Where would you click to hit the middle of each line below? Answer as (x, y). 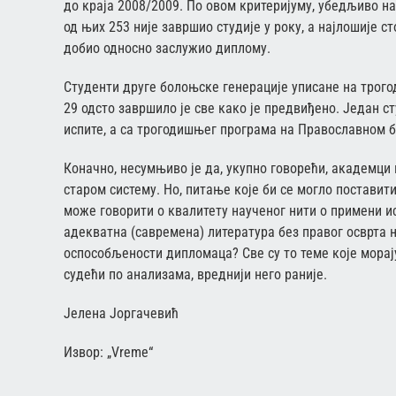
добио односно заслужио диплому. (167, 49)
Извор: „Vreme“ (108, 353)
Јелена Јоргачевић (121, 314)
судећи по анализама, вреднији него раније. (195, 275)
